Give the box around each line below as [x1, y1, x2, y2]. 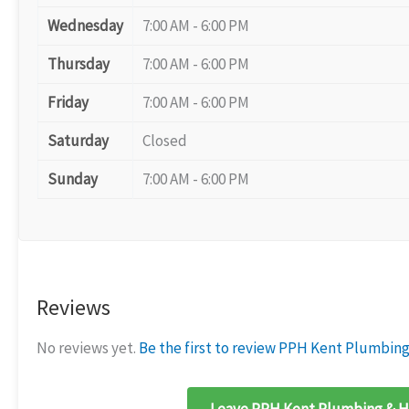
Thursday [47, 53, 110, 74]
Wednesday [47, 15, 123, 36]
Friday [47, 91, 89, 112]
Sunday [47, 168, 98, 189]
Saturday [47, 130, 109, 151]
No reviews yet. [37, 338, 139, 359]
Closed [142, 130, 187, 151]
